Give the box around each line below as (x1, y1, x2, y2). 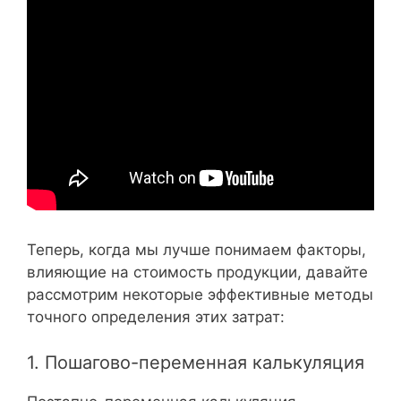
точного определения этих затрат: (27, 308, 285, 326)
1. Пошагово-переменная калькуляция (27, 351, 364, 373)
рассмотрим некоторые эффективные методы (27, 286, 373, 303)
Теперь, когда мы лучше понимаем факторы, (27, 241, 366, 259)
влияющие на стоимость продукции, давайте (27, 263, 368, 281)
